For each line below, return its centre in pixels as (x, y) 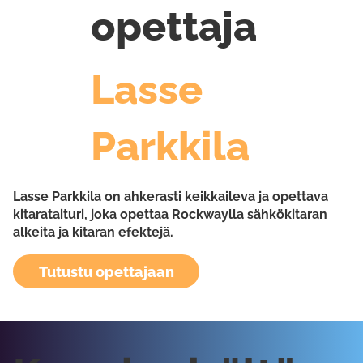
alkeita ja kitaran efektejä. (93, 233)
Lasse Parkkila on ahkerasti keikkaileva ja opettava (171, 197)
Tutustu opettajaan (106, 271)
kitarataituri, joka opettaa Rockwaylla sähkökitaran (170, 215)
